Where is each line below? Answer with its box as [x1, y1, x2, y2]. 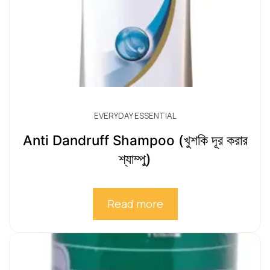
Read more [107, 196, 163, 212]
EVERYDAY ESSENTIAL [93, 110, 177, 122]
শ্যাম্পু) [119, 151, 151, 168]
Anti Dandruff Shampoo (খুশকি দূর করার [22, 132, 248, 149]
